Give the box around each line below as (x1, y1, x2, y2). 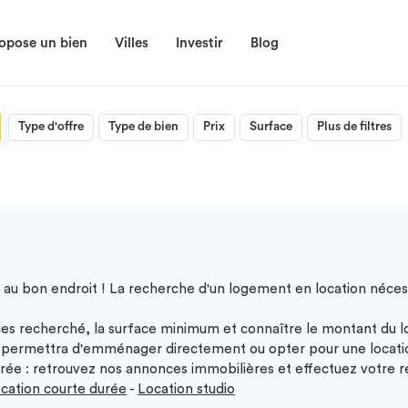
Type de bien (108, 120, 178, 133)
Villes (115, 36, 148, 50)
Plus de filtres (317, 120, 392, 133)
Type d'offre (18, 120, 84, 133)
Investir (176, 36, 223, 50)
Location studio (138, 382, 235, 396)
